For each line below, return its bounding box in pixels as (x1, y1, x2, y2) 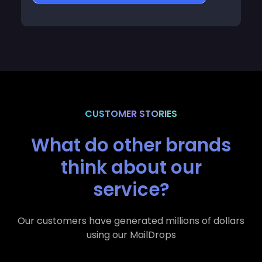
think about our (60, 143, 202, 169)
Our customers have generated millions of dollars (18, 202, 244, 216)
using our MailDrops (86, 216, 176, 230)
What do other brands (31, 120, 231, 147)
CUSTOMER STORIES (85, 95, 177, 109)
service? (92, 165, 170, 191)
